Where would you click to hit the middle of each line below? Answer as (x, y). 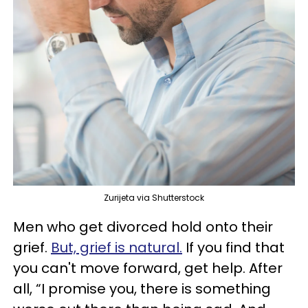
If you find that (233, 248)
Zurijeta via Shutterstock (154, 198)
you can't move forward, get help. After (148, 268)
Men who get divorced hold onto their (143, 227)
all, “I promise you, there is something (142, 289)
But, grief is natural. (117, 248)
